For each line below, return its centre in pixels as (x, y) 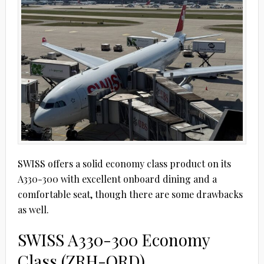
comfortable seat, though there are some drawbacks (130, 194)
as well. (33, 209)
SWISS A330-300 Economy (113, 239)
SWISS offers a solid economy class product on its (124, 163)
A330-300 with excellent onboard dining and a (117, 179)
